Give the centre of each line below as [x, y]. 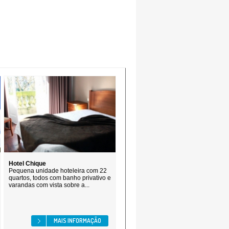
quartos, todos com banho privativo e [60, 178]
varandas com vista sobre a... [49, 185]
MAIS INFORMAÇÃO [77, 221]
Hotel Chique [27, 164]
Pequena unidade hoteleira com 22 [58, 171]
